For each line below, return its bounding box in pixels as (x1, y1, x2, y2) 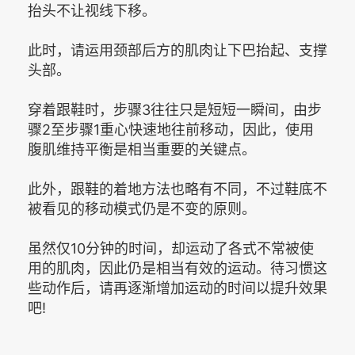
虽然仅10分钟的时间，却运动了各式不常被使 (28, 239, 314, 257)
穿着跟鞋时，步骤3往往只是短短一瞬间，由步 (28, 101, 322, 118)
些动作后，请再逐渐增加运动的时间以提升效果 (28, 279, 327, 296)
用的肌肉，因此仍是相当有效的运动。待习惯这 (28, 259, 327, 277)
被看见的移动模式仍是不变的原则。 (28, 200, 256, 217)
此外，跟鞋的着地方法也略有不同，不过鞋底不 (28, 180, 327, 197)
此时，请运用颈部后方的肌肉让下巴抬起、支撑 (28, 41, 327, 59)
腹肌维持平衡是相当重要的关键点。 (28, 140, 256, 158)
